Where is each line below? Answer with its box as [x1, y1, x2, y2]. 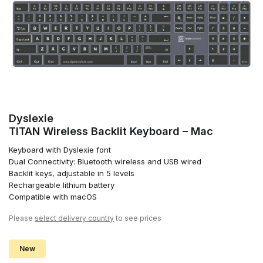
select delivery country [35, 214, 114, 223]
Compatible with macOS [9, 192, 97, 202]
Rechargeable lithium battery [9, 180, 114, 190]
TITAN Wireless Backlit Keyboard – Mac [9, 125, 213, 138]
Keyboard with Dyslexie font [9, 145, 111, 155]
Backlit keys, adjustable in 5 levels [9, 168, 134, 178]
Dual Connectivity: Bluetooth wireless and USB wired [9, 157, 201, 167]
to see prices [114, 214, 161, 223]
